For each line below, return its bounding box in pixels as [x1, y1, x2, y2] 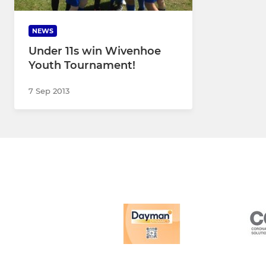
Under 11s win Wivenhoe [28, 45, 161, 58]
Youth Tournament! [28, 59, 135, 72]
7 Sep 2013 [28, 86, 69, 96]
